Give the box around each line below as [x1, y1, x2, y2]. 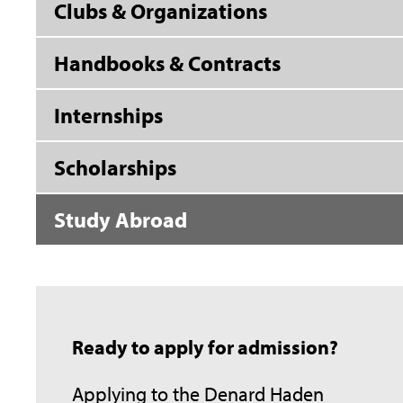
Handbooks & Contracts [54, 49, 281, 76]
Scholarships [54, 154, 176, 181]
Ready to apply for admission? [72, 335, 338, 360]
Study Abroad [54, 206, 187, 233]
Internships [54, 102, 163, 129]
